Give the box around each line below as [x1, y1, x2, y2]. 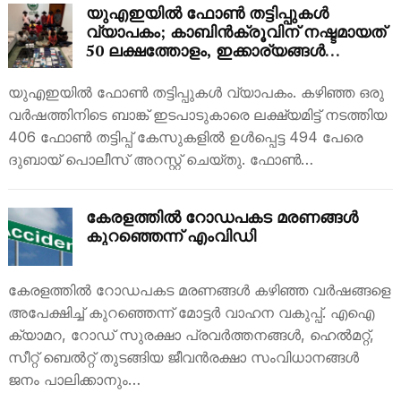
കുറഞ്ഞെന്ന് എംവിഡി [85, 226, 256, 246]
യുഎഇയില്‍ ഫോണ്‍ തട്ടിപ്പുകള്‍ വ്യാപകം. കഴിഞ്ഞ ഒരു [7, 83, 384, 101]
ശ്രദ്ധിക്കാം [85, 59, 171, 80]
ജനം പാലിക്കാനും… [7, 371, 141, 389]
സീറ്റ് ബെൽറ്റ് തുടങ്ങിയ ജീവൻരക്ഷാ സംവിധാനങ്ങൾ [7, 348, 359, 367]
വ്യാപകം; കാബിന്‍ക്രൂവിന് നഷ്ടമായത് [85, 21, 386, 42]
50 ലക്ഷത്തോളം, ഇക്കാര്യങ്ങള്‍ [85, 40, 325, 61]
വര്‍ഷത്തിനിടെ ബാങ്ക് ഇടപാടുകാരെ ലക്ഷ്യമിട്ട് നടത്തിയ [7, 106, 387, 124]
